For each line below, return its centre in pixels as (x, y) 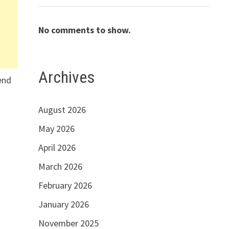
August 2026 (62, 110)
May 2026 (56, 129)
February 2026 (65, 186)
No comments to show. (84, 30)
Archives (66, 77)
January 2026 (63, 204)
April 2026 (57, 148)
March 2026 (60, 167)
